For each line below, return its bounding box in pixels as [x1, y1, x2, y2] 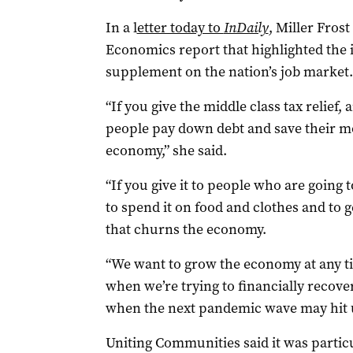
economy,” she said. [105, 141, 227, 160]
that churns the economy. [105, 220, 266, 239]
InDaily [223, 18, 269, 37]
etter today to [136, 18, 224, 37]
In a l [105, 18, 137, 37]
